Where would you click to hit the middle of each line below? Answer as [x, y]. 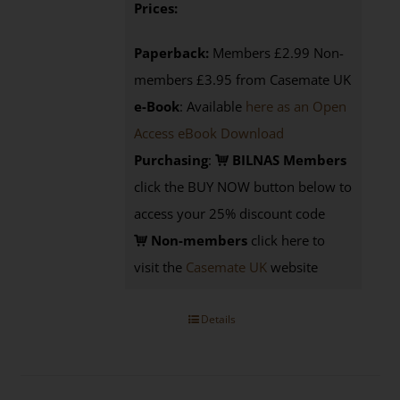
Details [218, 319]
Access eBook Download [209, 133]
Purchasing [171, 160]
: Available [213, 106]
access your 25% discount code [230, 213]
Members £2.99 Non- [277, 53]
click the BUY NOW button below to [243, 187]
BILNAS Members [288, 160]
